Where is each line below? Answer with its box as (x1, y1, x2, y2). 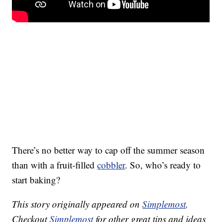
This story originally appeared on (12, 198, 143, 211)
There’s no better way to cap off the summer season (12, 144, 205, 157)
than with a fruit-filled (12, 159, 98, 171)
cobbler (97, 159, 125, 171)
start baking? (12, 173, 60, 186)
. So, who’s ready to (125, 159, 201, 171)
